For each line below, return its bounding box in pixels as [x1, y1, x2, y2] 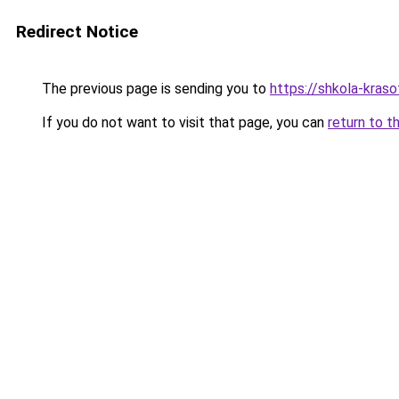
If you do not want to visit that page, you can [38, 114, 328, 131]
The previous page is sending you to [38, 80, 270, 97]
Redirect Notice [16, 21, 138, 42]
